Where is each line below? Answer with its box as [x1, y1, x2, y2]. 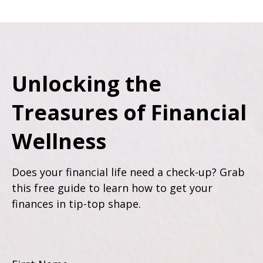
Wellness [12, 127, 106, 156]
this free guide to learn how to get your [12, 181, 213, 195]
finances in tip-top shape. [12, 197, 141, 211]
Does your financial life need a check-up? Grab [12, 165, 245, 180]
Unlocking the [12, 69, 161, 99]
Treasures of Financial [12, 98, 247, 127]
